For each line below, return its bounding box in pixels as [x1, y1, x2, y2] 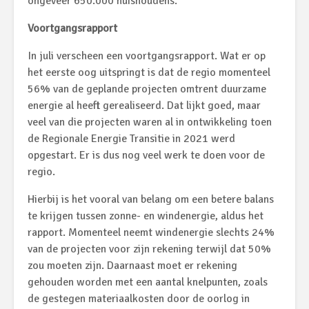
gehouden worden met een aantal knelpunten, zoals [28, 275, 268, 289]
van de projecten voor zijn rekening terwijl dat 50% [28, 241, 271, 256]
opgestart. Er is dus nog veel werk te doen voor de [28, 148, 265, 162]
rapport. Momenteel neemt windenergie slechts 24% [28, 225, 275, 239]
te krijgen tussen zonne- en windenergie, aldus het [28, 208, 263, 223]
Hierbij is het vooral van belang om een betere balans [28, 192, 274, 206]
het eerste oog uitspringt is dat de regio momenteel [28, 65, 270, 79]
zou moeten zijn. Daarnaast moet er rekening [28, 258, 237, 272]
